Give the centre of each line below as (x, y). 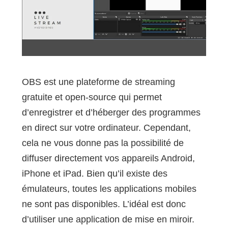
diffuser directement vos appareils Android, (108, 159)
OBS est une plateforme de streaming (98, 82)
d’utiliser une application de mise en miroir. (108, 220)
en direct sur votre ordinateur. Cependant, (106, 128)
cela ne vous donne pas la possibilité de (103, 143)
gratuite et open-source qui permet (92, 97)
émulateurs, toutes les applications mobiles (109, 189)
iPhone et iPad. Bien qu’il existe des (94, 174)
